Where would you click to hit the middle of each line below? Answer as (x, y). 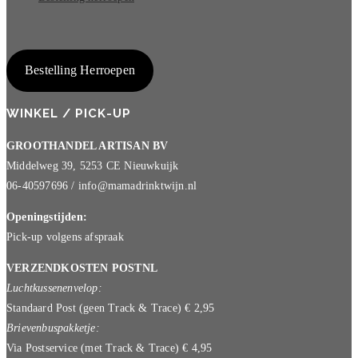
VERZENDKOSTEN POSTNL (82, 268)
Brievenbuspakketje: (53, 328)
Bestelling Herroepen (80, 70)
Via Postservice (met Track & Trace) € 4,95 (109, 348)
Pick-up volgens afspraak (65, 237)
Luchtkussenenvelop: (54, 288)
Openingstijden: (47, 217)
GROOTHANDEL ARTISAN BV (88, 145)
